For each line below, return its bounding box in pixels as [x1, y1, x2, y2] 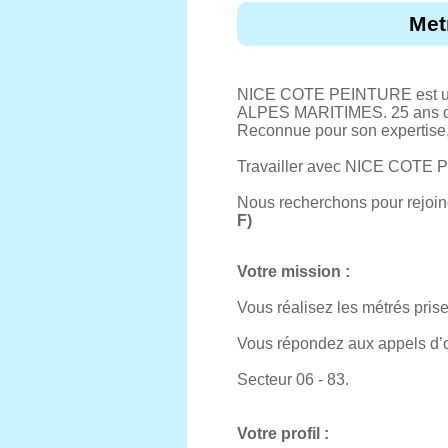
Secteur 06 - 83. [237, 371, 349, 388]
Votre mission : [237, 263, 350, 280]
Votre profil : [237, 425, 329, 442]
